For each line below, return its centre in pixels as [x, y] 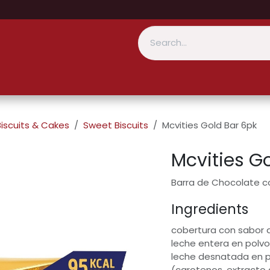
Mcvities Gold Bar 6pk [209, 125]
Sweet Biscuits [116, 125]
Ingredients [210, 209]
